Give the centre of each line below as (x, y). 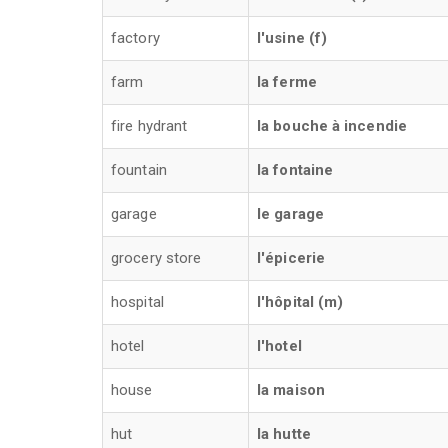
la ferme (287, 82)
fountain (139, 170)
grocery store (156, 258)
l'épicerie (291, 258)
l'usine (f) (292, 38)
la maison (291, 390)
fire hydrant (149, 126)
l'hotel (279, 346)
